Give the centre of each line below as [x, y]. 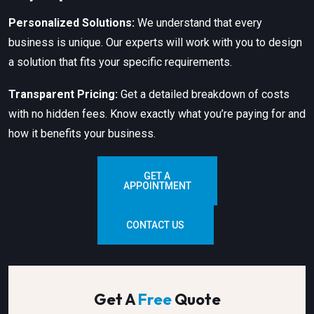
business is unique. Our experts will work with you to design [155, 43]
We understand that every [198, 23]
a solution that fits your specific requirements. [120, 62]
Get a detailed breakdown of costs [204, 95]
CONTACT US [155, 225]
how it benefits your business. [82, 134]
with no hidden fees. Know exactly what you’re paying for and [157, 114]
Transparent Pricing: [63, 95]
